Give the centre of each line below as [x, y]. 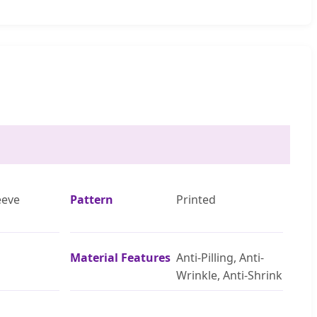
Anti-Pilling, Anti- [220, 257]
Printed [196, 199]
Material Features [121, 257]
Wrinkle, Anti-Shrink [230, 275]
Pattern [92, 199]
